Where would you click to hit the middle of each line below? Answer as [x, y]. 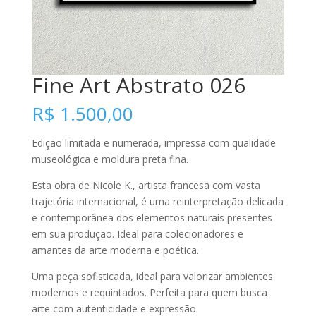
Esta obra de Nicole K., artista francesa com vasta [146, 186]
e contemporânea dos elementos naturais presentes [152, 218]
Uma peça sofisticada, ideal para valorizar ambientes [152, 276]
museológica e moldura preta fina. [110, 159]
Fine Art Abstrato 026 [138, 85]
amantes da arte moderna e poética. [115, 250]
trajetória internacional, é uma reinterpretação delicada [157, 202]
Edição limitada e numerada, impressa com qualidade [153, 143]
